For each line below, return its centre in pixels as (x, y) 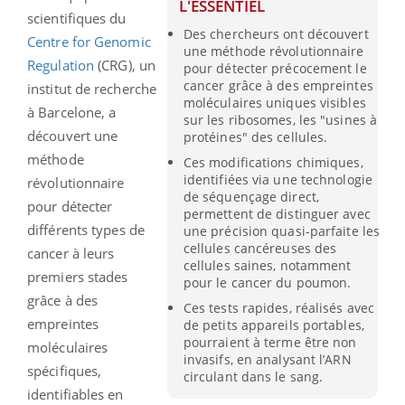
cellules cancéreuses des (260, 248)
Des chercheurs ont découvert (276, 33)
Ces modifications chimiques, (273, 162)
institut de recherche (92, 89)
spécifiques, (65, 371)
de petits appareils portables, (273, 325)
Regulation (61, 66)
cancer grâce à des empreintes (278, 85)
